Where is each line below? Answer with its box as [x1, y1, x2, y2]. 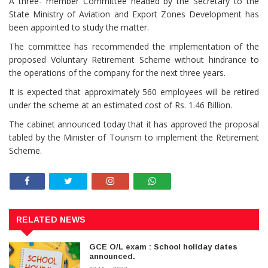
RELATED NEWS [16, 214, 86, 224]
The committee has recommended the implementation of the [9, 41, 259, 53]
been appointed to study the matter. [9, 22, 149, 33]
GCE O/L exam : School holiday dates [89, 242, 238, 251]
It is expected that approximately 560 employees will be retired [9, 86, 259, 98]
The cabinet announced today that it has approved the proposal [9, 118, 259, 130]
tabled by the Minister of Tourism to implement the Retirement [9, 132, 259, 144]
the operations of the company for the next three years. [9, 67, 226, 79]
